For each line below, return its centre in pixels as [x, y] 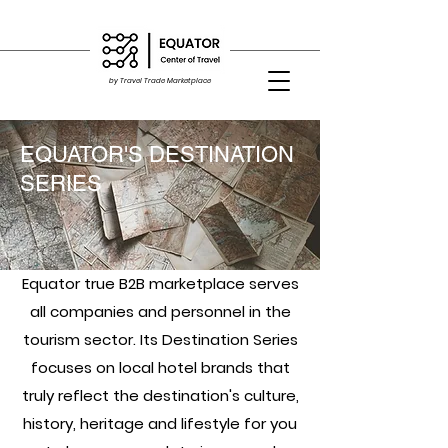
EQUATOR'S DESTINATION [157, 154]
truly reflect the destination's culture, [160, 395]
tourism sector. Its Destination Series [160, 339]
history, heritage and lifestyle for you [160, 423]
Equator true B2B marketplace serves [160, 283]
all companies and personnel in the [160, 311]
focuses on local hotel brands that [160, 367]
